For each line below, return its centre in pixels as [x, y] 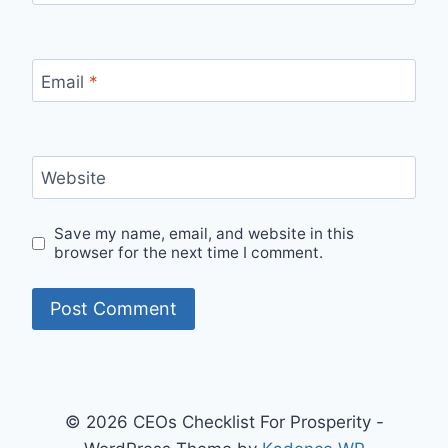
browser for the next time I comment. [189, 253]
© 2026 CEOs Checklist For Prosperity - [224, 422]
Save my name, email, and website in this [204, 234]
